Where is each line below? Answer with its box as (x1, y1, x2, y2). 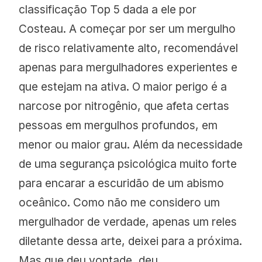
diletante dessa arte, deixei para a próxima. (19, 234, 243, 249)
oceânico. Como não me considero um (19, 195, 220, 210)
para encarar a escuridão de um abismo (19, 176, 225, 191)
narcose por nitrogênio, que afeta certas (19, 99, 230, 113)
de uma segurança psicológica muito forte (19, 157, 237, 171)
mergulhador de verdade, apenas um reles (19, 215, 237, 229)
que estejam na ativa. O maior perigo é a (19, 80, 227, 94)
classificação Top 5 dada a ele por (19, 2, 197, 17)
